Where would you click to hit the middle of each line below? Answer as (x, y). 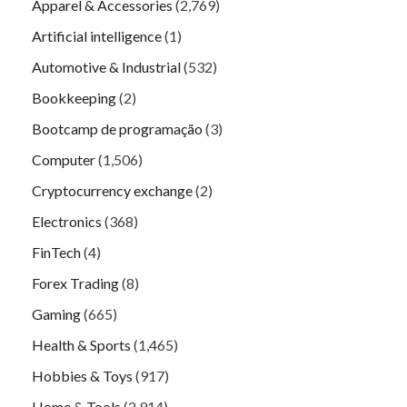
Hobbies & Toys (82, 375)
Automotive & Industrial (106, 66)
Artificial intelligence (97, 35)
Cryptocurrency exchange (112, 190)
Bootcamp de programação (117, 128)
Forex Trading (75, 283)
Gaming (56, 313)
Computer (64, 159)
